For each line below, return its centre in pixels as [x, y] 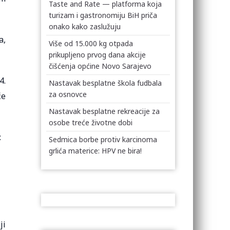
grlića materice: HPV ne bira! [95, 151]
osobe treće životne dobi [91, 122]
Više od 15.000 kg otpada [91, 43]
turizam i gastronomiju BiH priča [103, 15]
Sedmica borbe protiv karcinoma [103, 139]
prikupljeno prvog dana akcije [98, 55]
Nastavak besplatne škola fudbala [106, 83]
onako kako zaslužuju [85, 26]
